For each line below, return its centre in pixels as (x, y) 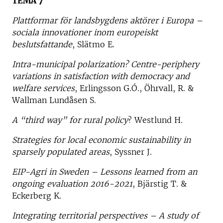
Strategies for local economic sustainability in (101, 140)
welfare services (43, 88)
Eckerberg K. (37, 195)
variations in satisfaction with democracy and (101, 76)
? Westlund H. (155, 120)
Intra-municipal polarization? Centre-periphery (106, 64)
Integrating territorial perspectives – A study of (105, 215)
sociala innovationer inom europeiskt (85, 32)
